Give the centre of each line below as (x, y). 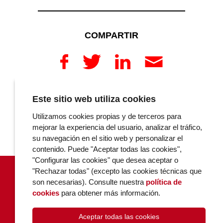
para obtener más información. (110, 193)
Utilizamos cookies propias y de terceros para (107, 116)
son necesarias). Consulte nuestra (89, 182)
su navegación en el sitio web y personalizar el (108, 138)
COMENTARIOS (123, 107)
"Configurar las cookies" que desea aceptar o (105, 160)
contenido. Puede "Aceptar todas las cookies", (107, 149)
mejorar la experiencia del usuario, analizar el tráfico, (117, 127)
